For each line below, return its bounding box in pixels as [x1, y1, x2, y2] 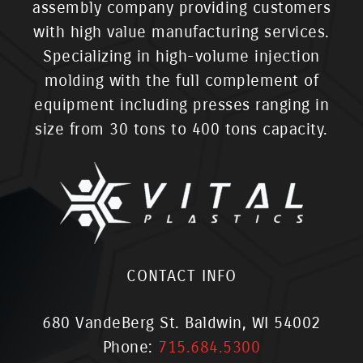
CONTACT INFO [126, 267, 237, 286]
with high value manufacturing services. [33, 23, 330, 42]
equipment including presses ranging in [34, 96, 329, 115]
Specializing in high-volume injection [43, 47, 320, 66]
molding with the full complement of [44, 71, 319, 91]
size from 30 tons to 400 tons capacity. [35, 120, 328, 139]
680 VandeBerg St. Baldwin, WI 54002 [42, 314, 321, 333]
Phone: [102, 338, 159, 357]
